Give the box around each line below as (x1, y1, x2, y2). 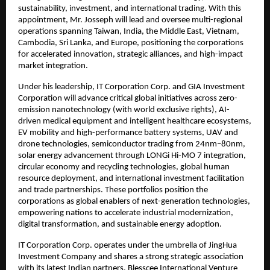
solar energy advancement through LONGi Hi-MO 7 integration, (18, 151, 246, 161)
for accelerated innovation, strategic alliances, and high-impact (18, 50, 243, 60)
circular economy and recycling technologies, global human (18, 163, 230, 172)
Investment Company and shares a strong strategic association (18, 253, 243, 262)
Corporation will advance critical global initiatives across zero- (18, 94, 237, 104)
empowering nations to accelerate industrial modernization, (18, 209, 233, 218)
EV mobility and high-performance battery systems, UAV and (18, 128, 238, 138)
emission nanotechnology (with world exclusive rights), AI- (18, 105, 230, 115)
